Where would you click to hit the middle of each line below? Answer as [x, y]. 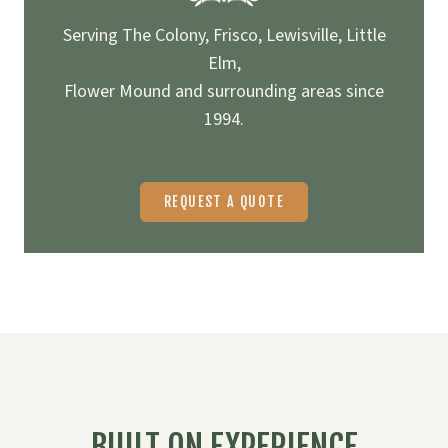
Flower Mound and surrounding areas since [224, 92]
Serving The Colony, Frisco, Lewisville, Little [224, 36]
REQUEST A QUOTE [224, 202]
